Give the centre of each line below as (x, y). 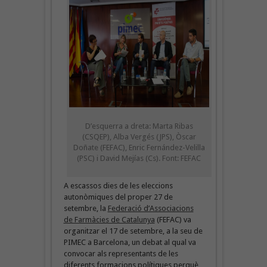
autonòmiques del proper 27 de (118, 197)
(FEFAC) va (173, 219)
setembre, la (86, 208)
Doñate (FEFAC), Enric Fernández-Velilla (139, 147)
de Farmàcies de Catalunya (109, 219)
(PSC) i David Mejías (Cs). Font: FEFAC (139, 158)
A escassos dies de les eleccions (118, 185)
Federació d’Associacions (150, 208)
